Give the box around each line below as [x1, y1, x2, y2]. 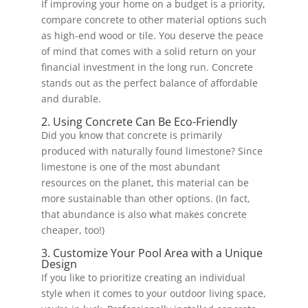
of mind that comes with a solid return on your [41, 44, 256, 58]
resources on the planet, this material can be [41, 175, 249, 189]
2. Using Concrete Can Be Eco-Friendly [41, 113, 237, 129]
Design [41, 256, 77, 272]
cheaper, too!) [41, 223, 104, 236]
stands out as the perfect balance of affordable [41, 76, 258, 89]
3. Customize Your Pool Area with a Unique [41, 245, 263, 261]
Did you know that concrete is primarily [41, 128, 222, 142]
